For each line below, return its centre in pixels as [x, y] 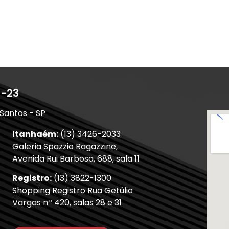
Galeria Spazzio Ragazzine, [65, 146]
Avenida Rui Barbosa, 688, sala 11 [76, 158]
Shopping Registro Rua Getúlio [73, 191]
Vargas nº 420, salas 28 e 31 [67, 203]
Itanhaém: [35, 134]
